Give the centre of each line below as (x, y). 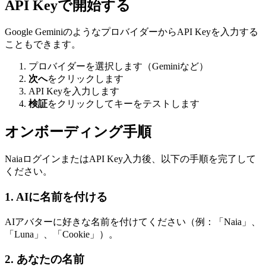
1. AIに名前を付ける (56, 197)
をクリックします (85, 79)
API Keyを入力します (74, 91)
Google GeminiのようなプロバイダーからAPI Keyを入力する (132, 32)
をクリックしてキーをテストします (123, 104)
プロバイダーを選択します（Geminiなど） (118, 66)
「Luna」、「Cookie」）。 (61, 234)
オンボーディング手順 (78, 132)
